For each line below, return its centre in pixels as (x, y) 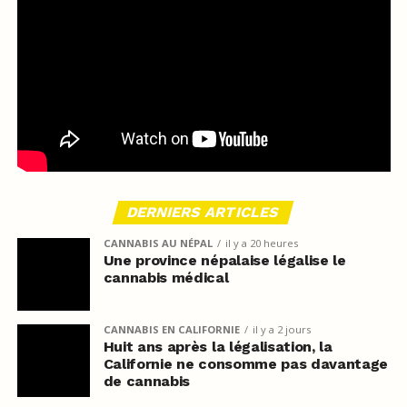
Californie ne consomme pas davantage (246, 363)
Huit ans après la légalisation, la (218, 346)
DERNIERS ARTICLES (204, 212)
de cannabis (147, 381)
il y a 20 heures (261, 243)
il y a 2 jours (281, 329)
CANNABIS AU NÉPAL (158, 243)
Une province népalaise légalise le (224, 260)
